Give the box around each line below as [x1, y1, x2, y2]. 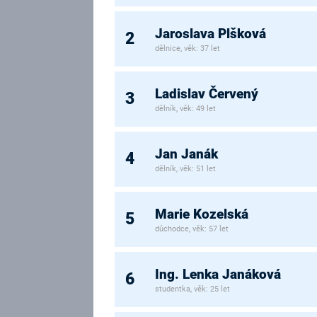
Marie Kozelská [155, 207, 249, 223]
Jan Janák [155, 146, 219, 163]
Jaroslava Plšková [155, 26, 267, 42]
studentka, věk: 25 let [155, 284, 231, 294]
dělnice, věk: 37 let [155, 44, 221, 53]
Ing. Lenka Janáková [155, 267, 282, 283]
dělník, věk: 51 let [155, 164, 217, 173]
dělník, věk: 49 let [155, 104, 217, 113]
